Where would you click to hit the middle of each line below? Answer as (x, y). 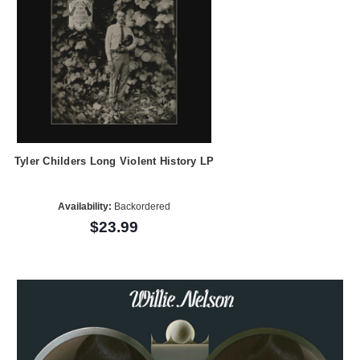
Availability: (85, 206)
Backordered (141, 206)
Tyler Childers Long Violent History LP (114, 162)
